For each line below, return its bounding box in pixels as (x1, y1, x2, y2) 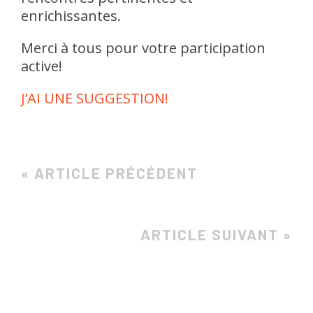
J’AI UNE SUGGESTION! (21, 88, 168, 108)
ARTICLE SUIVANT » (140, 225, 292, 243)
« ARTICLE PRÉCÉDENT (21, 163, 198, 182)
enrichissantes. (21, 6, 121, 25)
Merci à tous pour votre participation (21, 38, 265, 57)
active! (21, 56, 62, 75)
